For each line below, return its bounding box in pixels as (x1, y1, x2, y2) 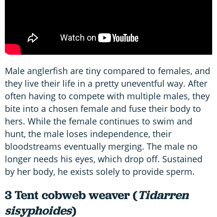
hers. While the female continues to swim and (5, 115, 192, 127)
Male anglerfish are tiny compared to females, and (5, 65, 210, 77)
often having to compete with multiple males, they (5, 90, 210, 102)
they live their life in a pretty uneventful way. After (5, 77, 207, 90)
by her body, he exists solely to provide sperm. (5, 166, 195, 178)
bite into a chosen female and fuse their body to (5, 103, 201, 115)
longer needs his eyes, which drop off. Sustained (5, 153, 202, 165)
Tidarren (138, 187, 188, 203)
